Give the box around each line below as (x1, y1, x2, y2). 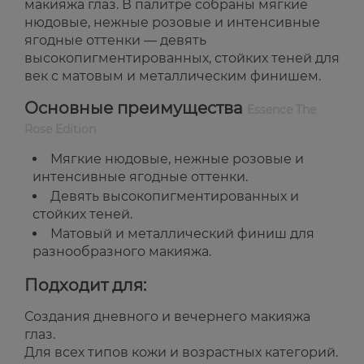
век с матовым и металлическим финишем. (24, 68, 321, 84)
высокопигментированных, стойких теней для (24, 50, 340, 67)
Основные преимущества (24, 98, 247, 119)
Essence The (247, 102, 316, 118)
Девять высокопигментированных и (50, 188, 299, 205)
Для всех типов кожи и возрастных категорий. (24, 344, 338, 361)
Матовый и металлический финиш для (50, 226, 314, 242)
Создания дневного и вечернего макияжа (24, 309, 310, 325)
